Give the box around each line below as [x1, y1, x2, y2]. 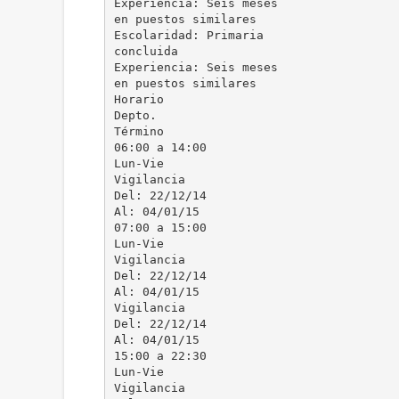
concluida [113, 44, 178, 58]
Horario [113, 92, 164, 106]
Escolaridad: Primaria [113, 28, 264, 42]
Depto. [113, 108, 157, 122]
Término [113, 124, 164, 138]
